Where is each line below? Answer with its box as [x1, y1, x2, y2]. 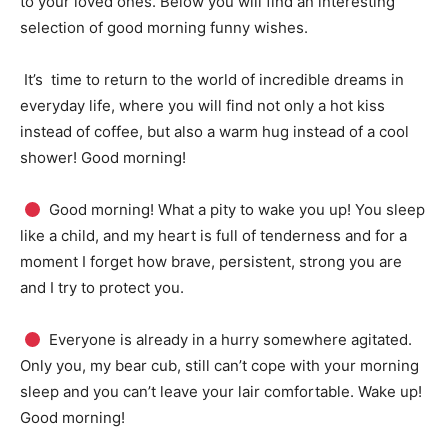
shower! [20, 148, 81, 167]
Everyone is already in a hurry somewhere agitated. [45, 330, 413, 349]
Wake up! [358, 382, 422, 401]
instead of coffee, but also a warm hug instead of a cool [20, 122, 409, 141]
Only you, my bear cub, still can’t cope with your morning [20, 356, 419, 375]
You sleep [355, 200, 426, 219]
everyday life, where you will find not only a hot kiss [20, 96, 385, 115]
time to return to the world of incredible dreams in [47, 70, 404, 89]
